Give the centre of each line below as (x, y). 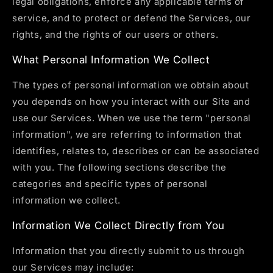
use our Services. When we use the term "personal (132, 118)
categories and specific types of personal (110, 183)
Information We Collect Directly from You (119, 225)
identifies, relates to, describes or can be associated (136, 151)
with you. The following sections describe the (120, 167)
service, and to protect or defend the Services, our (132, 18)
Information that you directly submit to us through (129, 250)
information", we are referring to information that (127, 134)
